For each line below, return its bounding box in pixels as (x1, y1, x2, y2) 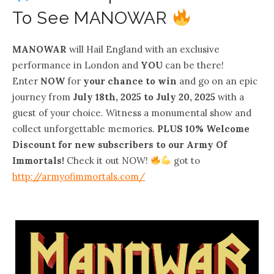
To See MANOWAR (12, 8, 172, 29)
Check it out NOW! (64, 154, 150, 166)
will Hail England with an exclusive (67, 43, 220, 55)
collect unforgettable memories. (12, 122, 157, 135)
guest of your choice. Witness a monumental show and (12, 106, 251, 119)
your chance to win (83, 75, 177, 87)
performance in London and (12, 59, 141, 71)
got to (171, 154, 201, 166)
